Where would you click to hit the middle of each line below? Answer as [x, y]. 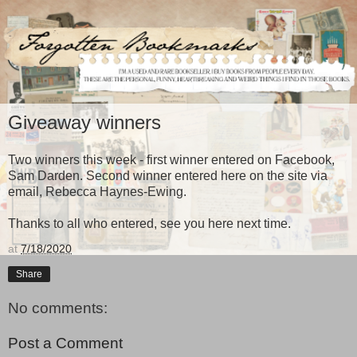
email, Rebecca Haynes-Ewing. [97, 192]
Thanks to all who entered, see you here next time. [149, 224]
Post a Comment [65, 343]
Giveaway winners [84, 122]
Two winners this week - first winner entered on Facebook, [171, 160]
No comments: [58, 308]
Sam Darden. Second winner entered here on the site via [168, 176]
